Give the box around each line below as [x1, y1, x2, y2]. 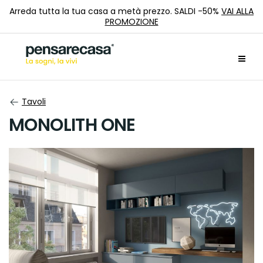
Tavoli [22, 96, 46, 107]
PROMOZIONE [104, 16, 159, 28]
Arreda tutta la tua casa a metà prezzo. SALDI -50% [9, 5, 221, 17]
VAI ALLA [221, 5, 254, 17]
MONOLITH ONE [9, 113, 136, 137]
